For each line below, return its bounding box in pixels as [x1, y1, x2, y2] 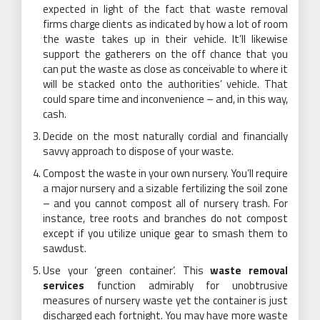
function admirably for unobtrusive [84, 277, 288, 294]
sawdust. [43, 240, 86, 256]
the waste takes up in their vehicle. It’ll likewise [43, 31, 288, 47]
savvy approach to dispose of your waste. [43, 143, 234, 159]
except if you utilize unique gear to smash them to [43, 225, 288, 241]
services [43, 277, 84, 294]
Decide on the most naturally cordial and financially [43, 128, 288, 144]
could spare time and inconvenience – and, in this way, [43, 91, 288, 107]
